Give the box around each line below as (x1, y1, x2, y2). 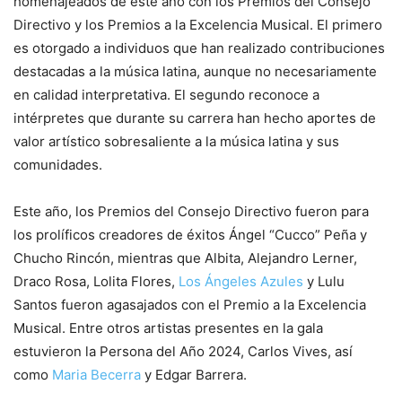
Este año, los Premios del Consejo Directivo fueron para (13, 202, 369, 220)
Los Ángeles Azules (179, 272, 303, 290)
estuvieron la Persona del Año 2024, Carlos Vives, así (13, 342, 353, 360)
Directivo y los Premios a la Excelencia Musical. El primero (13, 15, 382, 33)
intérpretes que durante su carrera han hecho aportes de (13, 109, 376, 127)
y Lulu (303, 272, 345, 290)
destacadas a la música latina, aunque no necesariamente (13, 62, 377, 80)
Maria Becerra (52, 365, 141, 383)
